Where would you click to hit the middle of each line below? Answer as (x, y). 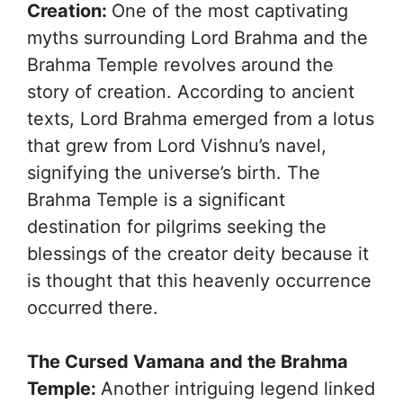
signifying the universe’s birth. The (174, 172)
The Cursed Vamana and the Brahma (188, 361)
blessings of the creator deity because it (198, 253)
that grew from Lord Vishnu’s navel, (177, 145)
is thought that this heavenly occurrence (199, 280)
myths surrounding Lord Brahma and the (197, 37)
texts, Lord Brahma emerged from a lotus (201, 118)
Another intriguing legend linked (238, 388)
